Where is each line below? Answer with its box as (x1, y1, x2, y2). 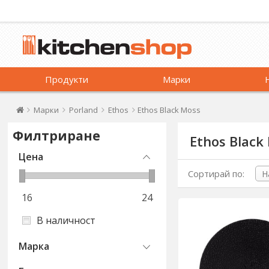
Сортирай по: (188, 168, 245, 180)
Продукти (45, 73, 89, 85)
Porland (69, 104, 98, 115)
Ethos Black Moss (138, 104, 201, 115)
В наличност (37, 214, 96, 227)
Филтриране (13, 127, 101, 144)
